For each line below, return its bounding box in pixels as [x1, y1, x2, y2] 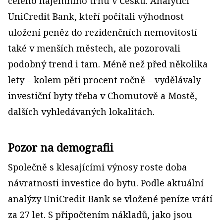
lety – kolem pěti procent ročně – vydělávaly [8, 73, 201, 86]
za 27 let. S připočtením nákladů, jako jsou [8, 208, 192, 221]
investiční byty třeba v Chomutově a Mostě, [8, 89, 197, 102]
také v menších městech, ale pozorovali [8, 42, 180, 54]
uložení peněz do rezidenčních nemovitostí [8, 26, 197, 38]
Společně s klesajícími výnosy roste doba [8, 161, 187, 173]
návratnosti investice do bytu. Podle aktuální [8, 176, 204, 189]
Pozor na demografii [8, 139, 113, 155]
